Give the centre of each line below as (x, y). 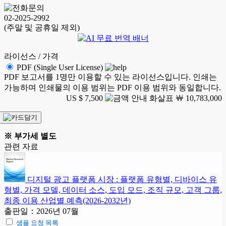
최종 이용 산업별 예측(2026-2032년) (67, 201)
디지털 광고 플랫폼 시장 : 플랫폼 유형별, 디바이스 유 (122, 180)
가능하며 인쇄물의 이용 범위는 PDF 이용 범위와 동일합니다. (112, 88)
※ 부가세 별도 (30, 136)
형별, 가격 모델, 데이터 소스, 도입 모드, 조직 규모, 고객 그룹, (113, 190)
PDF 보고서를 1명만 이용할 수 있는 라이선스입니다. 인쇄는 (110, 77)
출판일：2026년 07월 (41, 211)
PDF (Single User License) (60, 68)
